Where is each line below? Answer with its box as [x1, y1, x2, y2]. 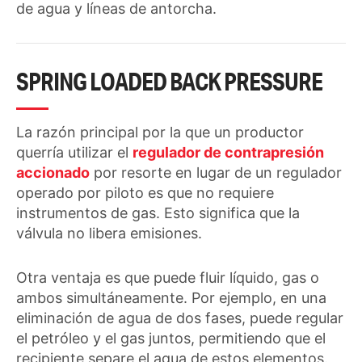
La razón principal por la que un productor [16, 124, 304, 141]
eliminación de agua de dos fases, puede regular [16, 309, 343, 327]
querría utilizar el [16, 144, 133, 162]
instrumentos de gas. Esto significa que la [16, 204, 300, 222]
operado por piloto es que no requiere [16, 184, 274, 202]
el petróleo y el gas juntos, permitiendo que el [16, 330, 326, 347]
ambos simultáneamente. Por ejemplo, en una [16, 289, 326, 307]
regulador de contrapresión [133, 144, 324, 162]
